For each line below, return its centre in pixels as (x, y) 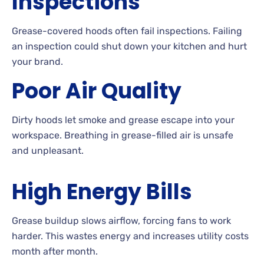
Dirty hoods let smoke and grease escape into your (123, 120)
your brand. (37, 61)
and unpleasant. (48, 150)
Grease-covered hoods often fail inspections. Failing (127, 31)
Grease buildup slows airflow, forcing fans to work (121, 220)
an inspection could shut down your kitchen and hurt (129, 46)
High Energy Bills (102, 192)
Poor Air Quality (97, 91)
